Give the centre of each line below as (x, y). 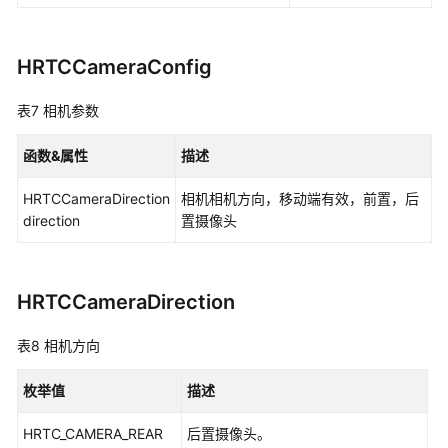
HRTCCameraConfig (114, 67)
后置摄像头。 (229, 433)
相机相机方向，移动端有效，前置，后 (300, 198)
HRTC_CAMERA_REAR (93, 433)
